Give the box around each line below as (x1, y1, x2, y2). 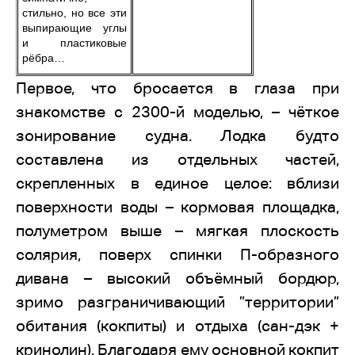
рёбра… (22, 52, 65, 64)
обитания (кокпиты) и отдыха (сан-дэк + (16, 317, 339, 334)
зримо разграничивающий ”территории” (16, 293, 339, 311)
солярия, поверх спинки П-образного (16, 246, 339, 263)
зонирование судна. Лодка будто (16, 127, 339, 144)
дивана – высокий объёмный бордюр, (16, 269, 339, 287)
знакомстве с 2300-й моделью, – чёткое (16, 103, 339, 120)
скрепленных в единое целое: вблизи (16, 174, 339, 192)
